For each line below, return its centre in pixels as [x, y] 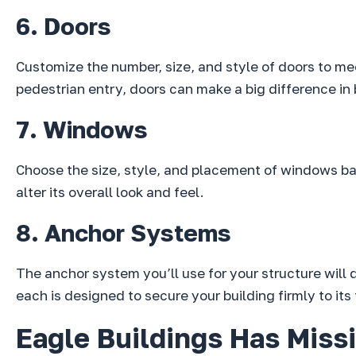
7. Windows [82, 130]
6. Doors [64, 27]
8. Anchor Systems [124, 233]
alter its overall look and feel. [110, 192]
